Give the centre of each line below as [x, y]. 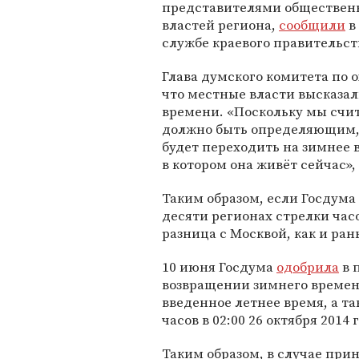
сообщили [312, 25]
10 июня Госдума [219, 267]
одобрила [308, 267]
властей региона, [220, 25]
